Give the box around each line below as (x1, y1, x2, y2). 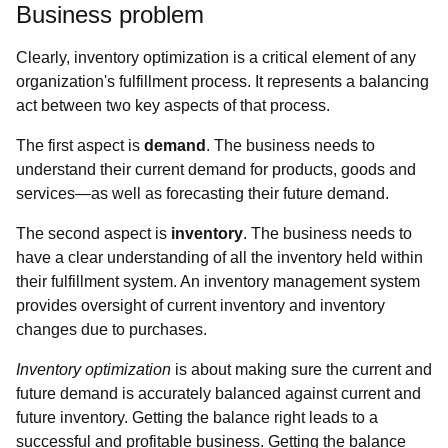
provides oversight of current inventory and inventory (16, 297, 385, 314)
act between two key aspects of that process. (16, 97, 330, 114)
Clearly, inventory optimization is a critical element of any (16, 49, 416, 66)
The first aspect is (16, 137, 144, 154)
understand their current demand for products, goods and (16, 161, 416, 178)
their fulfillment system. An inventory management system (16, 273, 420, 290)
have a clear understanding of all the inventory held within (16, 249, 423, 266)
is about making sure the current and (171, 361, 432, 378)
